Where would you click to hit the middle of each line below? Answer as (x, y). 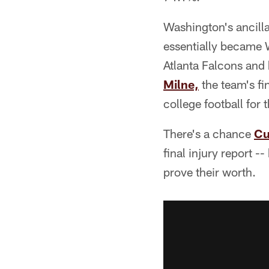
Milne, (181, 84)
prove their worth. (210, 172)
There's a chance (209, 133)
